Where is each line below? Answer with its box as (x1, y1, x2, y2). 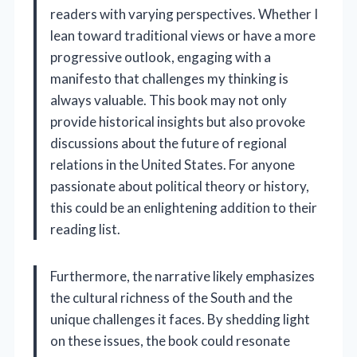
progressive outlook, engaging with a (50, 49, 271, 66)
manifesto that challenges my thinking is (50, 70, 288, 88)
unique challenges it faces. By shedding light (50, 311, 310, 328)
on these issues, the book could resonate (50, 332, 290, 350)
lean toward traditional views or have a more (50, 27, 316, 45)
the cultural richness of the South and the (50, 289, 292, 307)
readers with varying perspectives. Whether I (50, 6, 318, 23)
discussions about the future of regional (50, 135, 287, 152)
